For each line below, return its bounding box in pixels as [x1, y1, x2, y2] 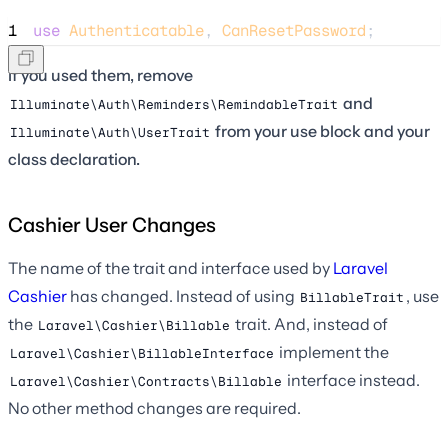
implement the [276, 342, 389, 363]
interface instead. [284, 370, 420, 391]
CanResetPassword [222, 20, 366, 42]
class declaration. [8, 149, 140, 170]
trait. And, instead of [232, 314, 388, 335]
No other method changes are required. [8, 398, 301, 419]
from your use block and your [212, 121, 430, 142]
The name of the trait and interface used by [8, 258, 333, 279]
